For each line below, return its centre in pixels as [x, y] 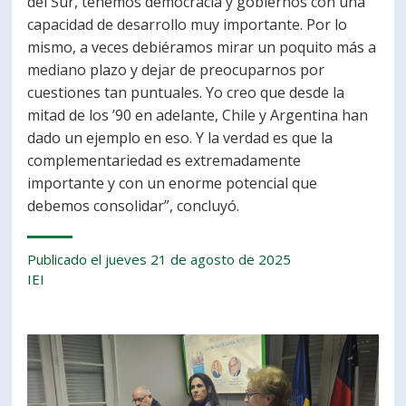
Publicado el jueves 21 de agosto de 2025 [159, 259]
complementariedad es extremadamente [164, 160]
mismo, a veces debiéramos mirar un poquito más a [202, 47]
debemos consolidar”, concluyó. [134, 206]
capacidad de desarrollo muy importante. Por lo [188, 24]
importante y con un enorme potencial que [173, 183]
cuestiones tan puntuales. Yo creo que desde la [186, 92]
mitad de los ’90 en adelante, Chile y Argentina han [198, 115]
